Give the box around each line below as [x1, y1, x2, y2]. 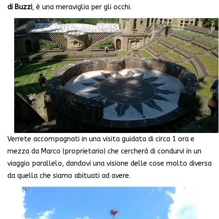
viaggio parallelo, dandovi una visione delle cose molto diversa [7, 159, 212, 168]
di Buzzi [7, 3, 32, 12]
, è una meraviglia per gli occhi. [32, 3, 131, 12]
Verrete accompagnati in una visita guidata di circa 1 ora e [7, 134, 195, 143]
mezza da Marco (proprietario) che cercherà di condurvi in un [7, 147, 201, 155]
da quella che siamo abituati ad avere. [7, 171, 131, 180]
